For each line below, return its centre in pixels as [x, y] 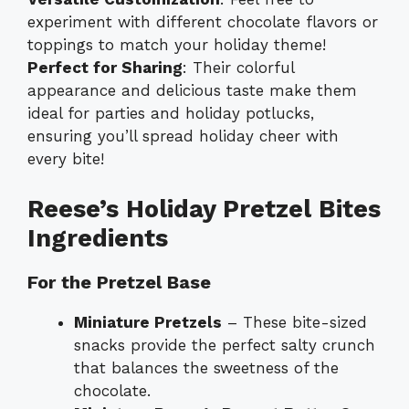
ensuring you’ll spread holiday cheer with [183, 136]
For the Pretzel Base [119, 282]
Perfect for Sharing [105, 68]
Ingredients [98, 238]
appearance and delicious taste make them [192, 91]
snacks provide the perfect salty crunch [225, 345]
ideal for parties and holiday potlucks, [171, 114]
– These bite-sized [294, 322]
